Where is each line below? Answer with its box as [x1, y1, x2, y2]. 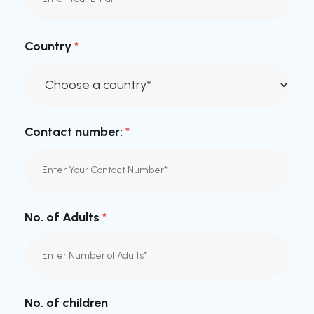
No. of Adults [25, 209, 102, 225]
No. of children [25, 294, 108, 310]
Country [25, 38, 74, 54]
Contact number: [25, 123, 125, 139]
